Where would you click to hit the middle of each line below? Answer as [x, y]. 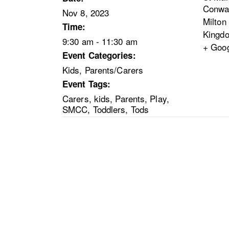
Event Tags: [87, 84]
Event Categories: [99, 55]
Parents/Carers [114, 70]
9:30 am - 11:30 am [100, 41]
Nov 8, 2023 [86, 12]
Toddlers [109, 109]
